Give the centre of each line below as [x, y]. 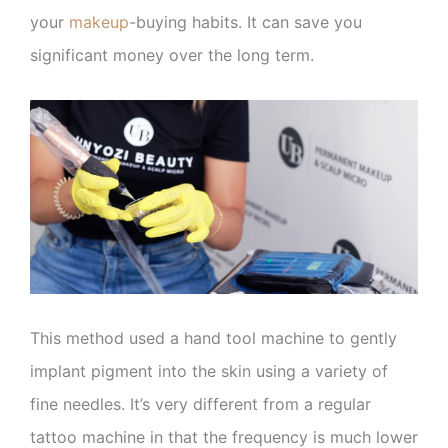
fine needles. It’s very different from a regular [200, 403]
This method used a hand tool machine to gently [213, 337]
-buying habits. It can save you [245, 22]
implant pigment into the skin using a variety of [209, 370]
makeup [99, 22]
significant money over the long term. [172, 55]
